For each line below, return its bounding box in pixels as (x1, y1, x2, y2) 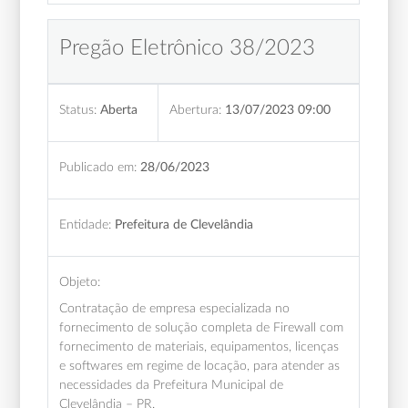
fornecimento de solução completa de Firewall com (59, 320, 344, 334)
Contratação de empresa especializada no (59, 301, 291, 315)
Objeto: (59, 274, 101, 289)
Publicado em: (59, 159, 138, 174)
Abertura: (169, 102, 222, 117)
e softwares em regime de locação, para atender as (59, 358, 341, 372)
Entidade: (59, 217, 112, 231)
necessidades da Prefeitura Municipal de (59, 377, 284, 392)
